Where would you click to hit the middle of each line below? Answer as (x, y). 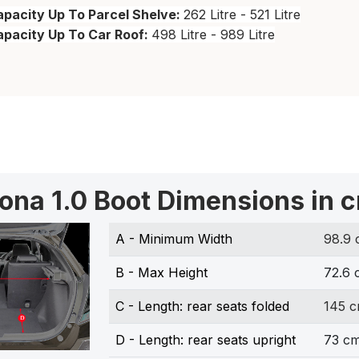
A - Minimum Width (173, 239)
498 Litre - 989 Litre (213, 35)
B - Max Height (161, 273)
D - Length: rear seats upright (205, 340)
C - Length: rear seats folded (202, 307)
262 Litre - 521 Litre (242, 15)
